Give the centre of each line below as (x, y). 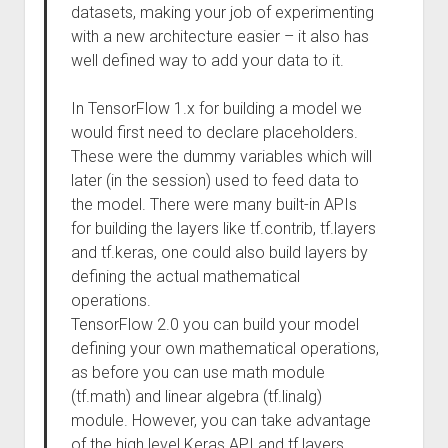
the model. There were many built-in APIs (213, 204)
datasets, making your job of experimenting (222, 12)
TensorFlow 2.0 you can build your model (214, 324)
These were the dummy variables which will (221, 156)
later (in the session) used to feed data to (214, 180)
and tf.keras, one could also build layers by (219, 252)
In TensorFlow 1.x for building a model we (216, 108)
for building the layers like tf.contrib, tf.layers (223, 228)
